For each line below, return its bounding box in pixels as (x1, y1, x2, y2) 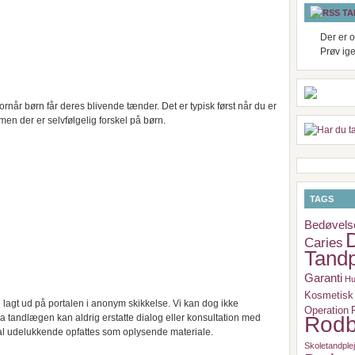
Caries (304, 235, 343, 250)
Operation (304, 304, 349, 316)
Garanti (304, 271, 342, 284)
